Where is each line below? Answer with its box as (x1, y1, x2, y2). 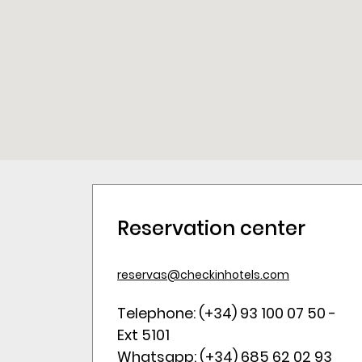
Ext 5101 (117, 325, 170, 345)
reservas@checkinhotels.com (117, 267, 289, 283)
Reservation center (117, 215, 305, 242)
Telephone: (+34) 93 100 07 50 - (117, 303, 336, 323)
